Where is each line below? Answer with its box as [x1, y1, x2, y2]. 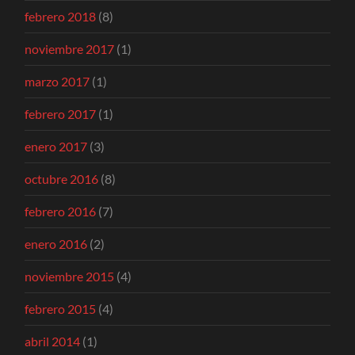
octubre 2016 [25, 171, 99, 187]
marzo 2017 [25, 74, 90, 90]
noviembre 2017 [25, 41, 115, 57]
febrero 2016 [25, 204, 97, 219]
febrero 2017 [25, 106, 97, 122]
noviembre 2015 [25, 269, 115, 284]
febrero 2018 [25, 9, 97, 25]
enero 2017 [25, 139, 88, 155]
